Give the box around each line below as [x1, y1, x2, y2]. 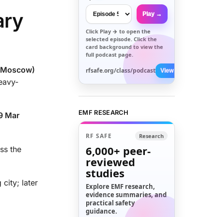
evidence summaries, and [86, 190, 167, 200]
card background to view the [86, 43, 164, 50]
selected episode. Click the [86, 35, 157, 43]
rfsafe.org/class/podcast [86, 66, 156, 75]
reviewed [86, 155, 136, 170]
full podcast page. [86, 50, 134, 58]
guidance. [86, 207, 118, 216]
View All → [160, 67, 190, 74]
